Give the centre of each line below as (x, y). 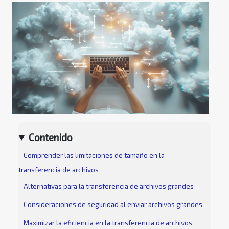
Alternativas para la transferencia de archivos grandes (109, 186)
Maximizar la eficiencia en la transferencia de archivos (108, 223)
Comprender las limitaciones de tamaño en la (94, 156)
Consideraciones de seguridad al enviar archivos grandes (113, 205)
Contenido (51, 137)
